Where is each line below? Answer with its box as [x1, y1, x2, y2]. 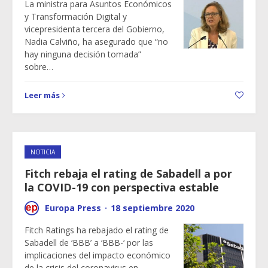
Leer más [25, 90, 60, 100]
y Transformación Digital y [25, 11, 127, 22]
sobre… [25, 61, 53, 72]
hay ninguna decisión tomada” [25, 48, 141, 60]
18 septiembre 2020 [111, 202, 194, 214]
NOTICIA [31, 148, 55, 156]
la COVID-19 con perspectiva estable [25, 180, 219, 194]
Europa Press [45, 202, 101, 214]
